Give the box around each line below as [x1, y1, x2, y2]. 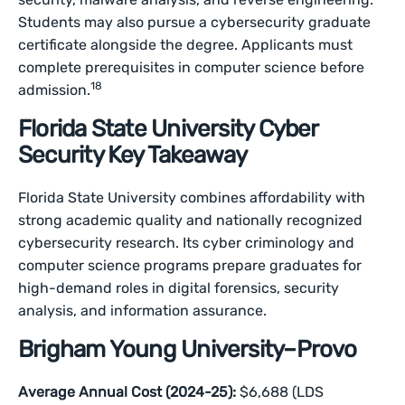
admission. [18, 81, 90, 99]
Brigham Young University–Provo [18, 335, 362, 363]
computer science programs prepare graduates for [18, 257, 363, 274]
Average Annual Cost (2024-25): [18, 383, 237, 400]
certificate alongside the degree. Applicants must [18, 36, 353, 53]
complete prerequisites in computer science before [18, 59, 365, 76]
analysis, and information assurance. [18, 302, 268, 319]
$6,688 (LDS [236, 383, 325, 400]
